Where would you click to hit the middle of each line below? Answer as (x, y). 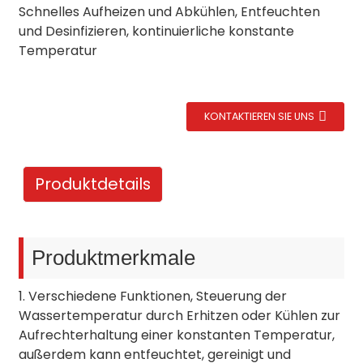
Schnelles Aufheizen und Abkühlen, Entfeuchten (169, 12)
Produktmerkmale (113, 258)
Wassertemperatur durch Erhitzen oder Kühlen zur (179, 316)
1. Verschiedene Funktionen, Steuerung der (152, 296)
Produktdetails (92, 184)
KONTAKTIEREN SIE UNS (260, 116)
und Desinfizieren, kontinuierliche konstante (156, 31)
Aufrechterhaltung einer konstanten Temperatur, (176, 335)
